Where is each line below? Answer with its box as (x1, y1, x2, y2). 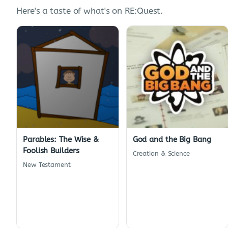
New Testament (23, 161, 71, 169)
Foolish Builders (23, 146, 79, 156)
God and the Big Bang (132, 135, 211, 145)
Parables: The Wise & (23, 135, 99, 145)
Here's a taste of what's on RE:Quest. (16, 6, 163, 16)
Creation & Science (132, 150, 190, 158)
